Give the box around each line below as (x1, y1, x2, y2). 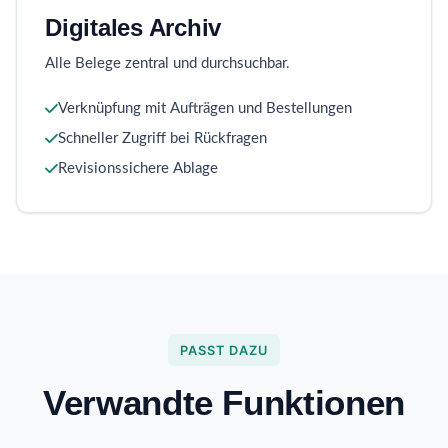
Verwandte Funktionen (42, 383, 405, 423)
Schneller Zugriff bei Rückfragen (58, 131, 267, 147)
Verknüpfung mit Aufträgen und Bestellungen (58, 101, 352, 117)
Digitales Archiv (45, 14, 222, 42)
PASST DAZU (179, 342, 269, 358)
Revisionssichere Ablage (58, 161, 218, 177)
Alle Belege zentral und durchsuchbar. (45, 56, 290, 72)
